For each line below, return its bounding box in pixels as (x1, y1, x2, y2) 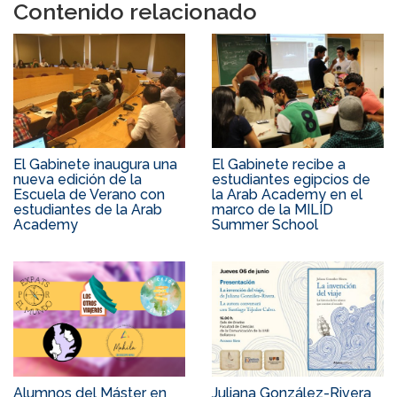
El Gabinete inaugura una (13, 156, 177, 174)
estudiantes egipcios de (212, 171, 370, 189)
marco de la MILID (212, 201, 333, 219)
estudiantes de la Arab (13, 201, 162, 219)
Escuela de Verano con (13, 186, 165, 204)
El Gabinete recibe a (212, 156, 346, 174)
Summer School (212, 216, 318, 234)
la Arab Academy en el (212, 186, 362, 204)
